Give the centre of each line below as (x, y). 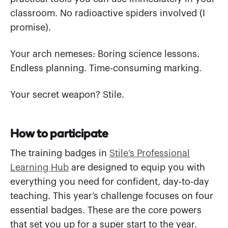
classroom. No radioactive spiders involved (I (108, 13)
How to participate (59, 131)
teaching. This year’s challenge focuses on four (112, 196)
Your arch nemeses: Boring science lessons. (105, 54)
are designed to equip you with (137, 167)
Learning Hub (39, 167)
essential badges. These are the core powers (106, 210)
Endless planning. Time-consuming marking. (106, 68)
